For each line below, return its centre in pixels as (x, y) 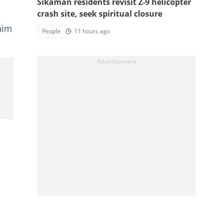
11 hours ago (92, 31)
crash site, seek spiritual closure (100, 14)
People (51, 31)
